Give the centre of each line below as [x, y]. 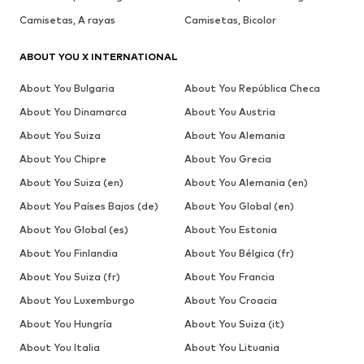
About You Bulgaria [67, 89]
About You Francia [229, 277]
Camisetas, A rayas [67, 20]
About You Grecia [227, 159]
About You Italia [60, 348]
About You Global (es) [74, 230]
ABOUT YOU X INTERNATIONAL [99, 57]
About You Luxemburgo [77, 301]
